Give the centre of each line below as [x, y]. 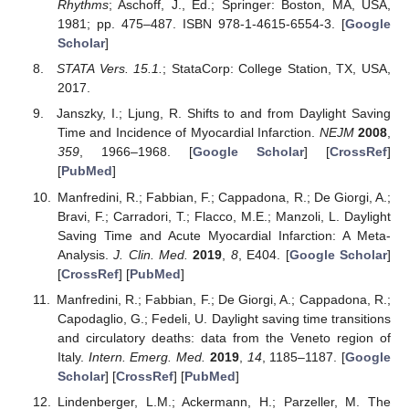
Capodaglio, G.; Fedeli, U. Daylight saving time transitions [224, 318]
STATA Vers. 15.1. [110, 69]
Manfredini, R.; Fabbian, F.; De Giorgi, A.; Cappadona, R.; [223, 299]
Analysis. [85, 254]
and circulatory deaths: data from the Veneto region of [224, 337]
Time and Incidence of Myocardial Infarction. [188, 133]
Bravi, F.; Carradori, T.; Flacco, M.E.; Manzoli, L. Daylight [224, 216]
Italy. [73, 357]
